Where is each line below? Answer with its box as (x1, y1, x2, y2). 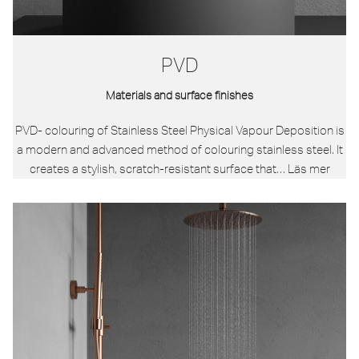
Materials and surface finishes (106, 87, 253, 103)
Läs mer (287, 160, 330, 176)
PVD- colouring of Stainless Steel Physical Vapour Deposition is (14, 122, 345, 138)
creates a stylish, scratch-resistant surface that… (29, 160, 288, 176)
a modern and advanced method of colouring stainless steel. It (16, 141, 343, 157)
